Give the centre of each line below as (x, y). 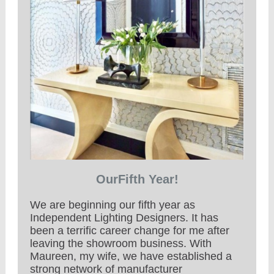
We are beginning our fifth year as (113, 205)
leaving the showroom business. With (121, 243)
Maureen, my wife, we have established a (131, 256)
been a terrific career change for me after (130, 231)
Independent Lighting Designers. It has (124, 218)
